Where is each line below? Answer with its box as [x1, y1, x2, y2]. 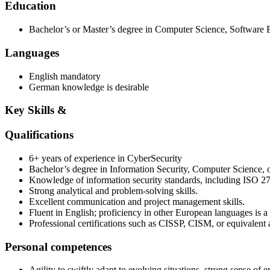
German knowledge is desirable [29, 81, 149, 92]
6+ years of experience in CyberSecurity [29, 152, 182, 163]
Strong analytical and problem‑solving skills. [29, 185, 198, 196]
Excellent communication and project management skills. [29, 196, 245, 207]
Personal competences [5, 240, 111, 253]
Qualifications [5, 128, 74, 142]
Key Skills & [5, 104, 67, 117]
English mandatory [29, 71, 101, 81]
